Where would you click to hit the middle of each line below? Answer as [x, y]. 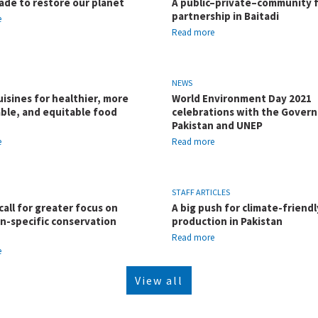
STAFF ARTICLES [201, 192]
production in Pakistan [227, 221]
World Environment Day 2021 [242, 98]
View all [159, 280]
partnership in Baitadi [225, 16]
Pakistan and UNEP [217, 125]
